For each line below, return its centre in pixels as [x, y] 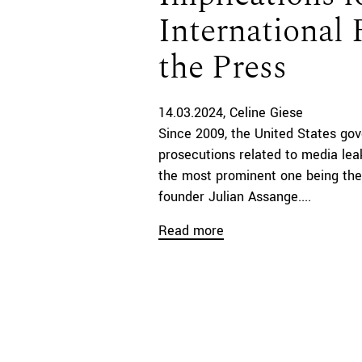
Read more [191, 230]
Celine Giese [266, 112]
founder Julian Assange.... [235, 196]
